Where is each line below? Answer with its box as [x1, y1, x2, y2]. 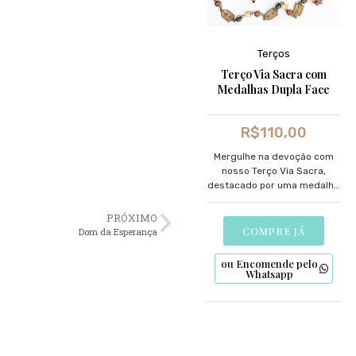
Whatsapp [245, 267, 293, 281]
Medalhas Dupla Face [217, 82, 331, 98]
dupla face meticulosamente [207, 194, 339, 206]
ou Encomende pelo [220, 257, 318, 271]
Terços [257, 48, 290, 60]
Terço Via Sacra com [220, 67, 327, 83]
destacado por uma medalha [207, 180, 340, 192]
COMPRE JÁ [242, 224, 305, 238]
